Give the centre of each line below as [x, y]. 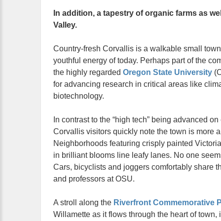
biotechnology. [79, 96]
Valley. [65, 25]
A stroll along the [83, 203]
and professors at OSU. [94, 179]
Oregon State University [167, 72]
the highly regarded [88, 72]
